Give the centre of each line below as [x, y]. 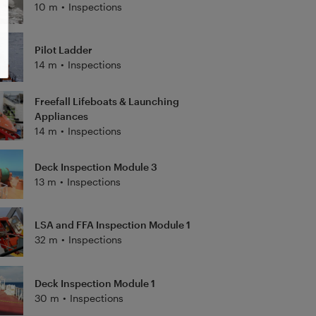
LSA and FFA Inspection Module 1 [112, 225]
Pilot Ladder [63, 50]
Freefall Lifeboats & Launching [107, 101]
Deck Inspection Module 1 [95, 283]
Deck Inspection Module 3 [96, 166]
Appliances [61, 116]
